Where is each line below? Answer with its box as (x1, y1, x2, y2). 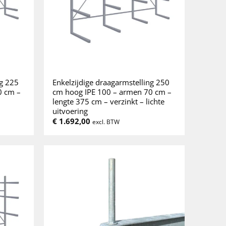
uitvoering (52, 105, 88, 116)
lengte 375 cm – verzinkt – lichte (52, 96, 165, 106)
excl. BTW (92, 118, 120, 126)
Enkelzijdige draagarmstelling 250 (52, 77, 170, 87)
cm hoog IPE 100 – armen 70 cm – (52, 86, 172, 97)
